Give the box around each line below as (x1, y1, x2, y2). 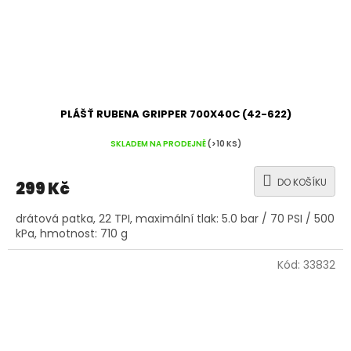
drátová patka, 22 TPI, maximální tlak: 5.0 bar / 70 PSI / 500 (16, 211, 335, 227)
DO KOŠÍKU (277, 175, 327, 190)
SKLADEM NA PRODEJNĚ (110, 137, 208, 150)
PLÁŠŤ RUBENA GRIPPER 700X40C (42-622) (60, 107, 291, 122)
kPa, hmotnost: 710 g (16, 226, 128, 242)
